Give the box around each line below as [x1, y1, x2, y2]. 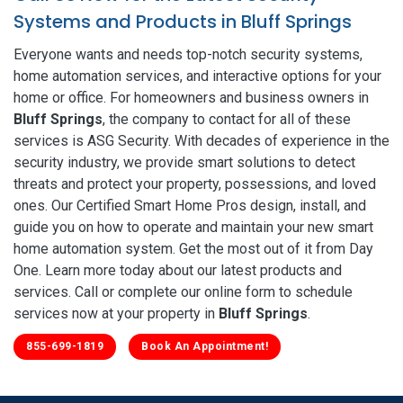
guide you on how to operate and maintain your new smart [13, 218, 373, 236]
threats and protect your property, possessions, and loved [13, 175, 376, 193]
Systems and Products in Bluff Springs [13, 8, 352, 34]
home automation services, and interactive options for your [13, 67, 381, 85]
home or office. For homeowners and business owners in [13, 88, 369, 106]
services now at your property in [13, 304, 219, 322]
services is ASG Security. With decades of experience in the [13, 131, 390, 149]
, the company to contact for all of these [103, 110, 351, 128]
